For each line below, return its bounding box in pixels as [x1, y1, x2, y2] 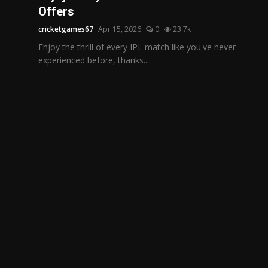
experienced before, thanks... [38, 54, 149, 66]
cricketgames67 [38, 23, 93, 34]
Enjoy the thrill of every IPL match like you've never [38, 41, 236, 53]
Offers [38, 4, 74, 19]
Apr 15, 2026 [98, 23, 141, 34]
